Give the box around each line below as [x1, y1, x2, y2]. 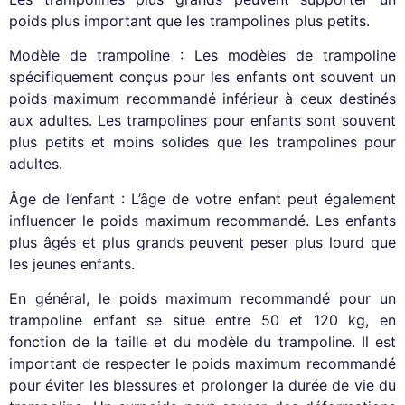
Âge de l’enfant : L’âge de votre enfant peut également [9, 189, 396, 208]
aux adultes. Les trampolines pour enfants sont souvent [9, 111, 396, 130]
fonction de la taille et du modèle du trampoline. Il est [9, 333, 396, 352]
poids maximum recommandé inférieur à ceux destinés [9, 89, 396, 108]
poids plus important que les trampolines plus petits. [9, 11, 370, 30]
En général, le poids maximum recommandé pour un [9, 289, 396, 308]
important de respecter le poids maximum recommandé [9, 354, 396, 373]
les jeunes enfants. [9, 254, 135, 273]
